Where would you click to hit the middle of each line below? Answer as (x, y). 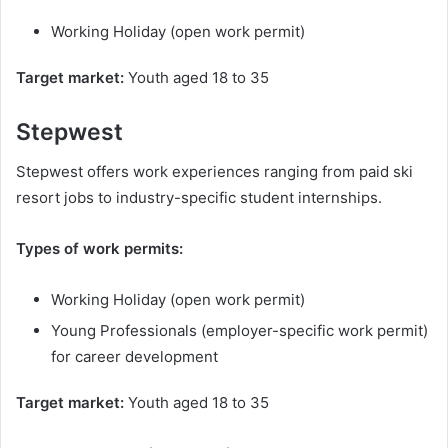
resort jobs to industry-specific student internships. (199, 198)
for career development (134, 357)
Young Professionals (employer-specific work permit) (239, 331)
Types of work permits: (99, 249)
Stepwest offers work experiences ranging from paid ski (214, 172)
